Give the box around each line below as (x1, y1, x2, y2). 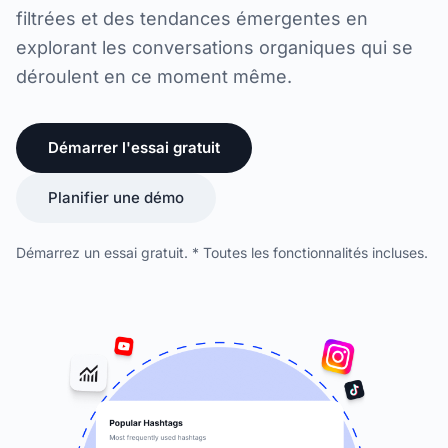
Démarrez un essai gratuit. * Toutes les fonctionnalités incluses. (16, 243, 428, 261)
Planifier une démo (48, 187, 184, 207)
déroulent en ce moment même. (16, 65, 292, 87)
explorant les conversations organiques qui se (16, 36, 413, 58)
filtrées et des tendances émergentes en (16, 7, 368, 29)
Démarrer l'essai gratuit (48, 137, 220, 157)
